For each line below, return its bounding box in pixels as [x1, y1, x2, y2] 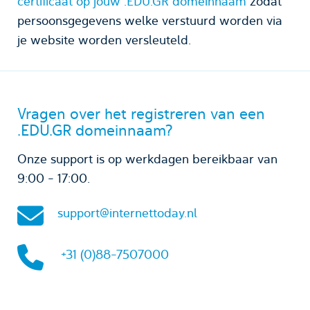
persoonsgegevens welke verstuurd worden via [17, 12, 282, 28]
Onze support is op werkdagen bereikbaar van [17, 150, 277, 167]
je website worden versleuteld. [17, 31, 191, 48]
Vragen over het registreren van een [17, 103, 265, 124]
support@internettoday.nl [57, 204, 197, 221]
